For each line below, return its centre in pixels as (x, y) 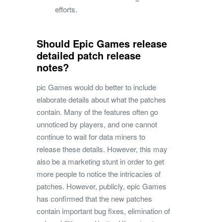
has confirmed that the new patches (94, 199)
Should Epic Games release (102, 44)
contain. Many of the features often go (97, 112)
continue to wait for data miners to (91, 137)
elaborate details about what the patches (101, 100)
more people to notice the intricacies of (99, 174)
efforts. (66, 9)
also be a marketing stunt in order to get (100, 162)
